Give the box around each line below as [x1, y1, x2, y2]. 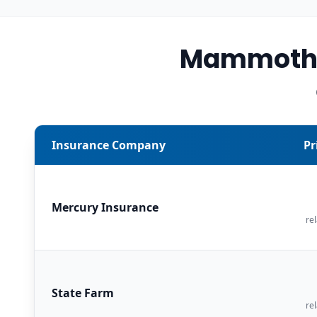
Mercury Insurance [52, 199, 158, 215]
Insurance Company [52, 137, 166, 153]
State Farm [52, 284, 114, 301]
